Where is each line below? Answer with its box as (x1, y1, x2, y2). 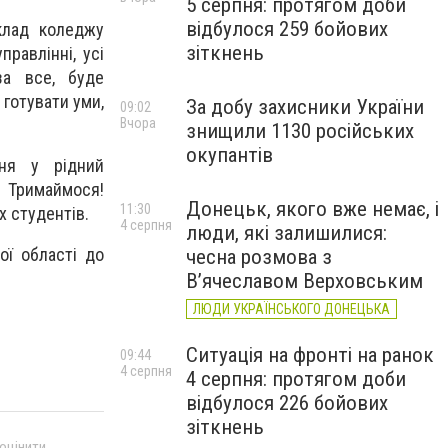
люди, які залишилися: (186, 221, 387, 245)
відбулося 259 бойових (186, 17, 388, 41)
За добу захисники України (186, 95, 424, 119)
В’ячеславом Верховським (186, 269, 423, 293)
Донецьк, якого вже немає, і (186, 197, 439, 221)
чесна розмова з (186, 245, 332, 269)
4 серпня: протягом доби (186, 367, 406, 391)
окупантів (186, 143, 273, 167)
